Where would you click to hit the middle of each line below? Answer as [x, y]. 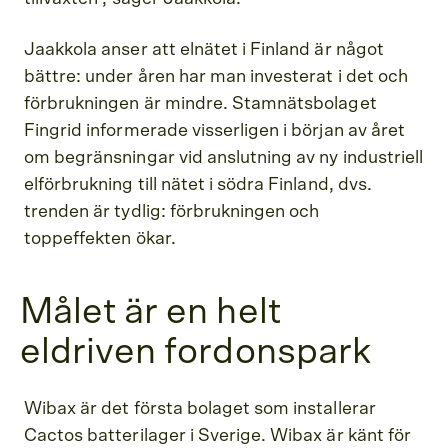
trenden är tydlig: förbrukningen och [172, 211]
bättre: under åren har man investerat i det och [216, 76]
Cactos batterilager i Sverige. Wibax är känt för [217, 435]
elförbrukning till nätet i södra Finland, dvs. [198, 184]
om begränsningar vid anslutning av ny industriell [223, 157]
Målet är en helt [150, 311]
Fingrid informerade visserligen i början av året [214, 130]
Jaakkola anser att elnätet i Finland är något [204, 49]
